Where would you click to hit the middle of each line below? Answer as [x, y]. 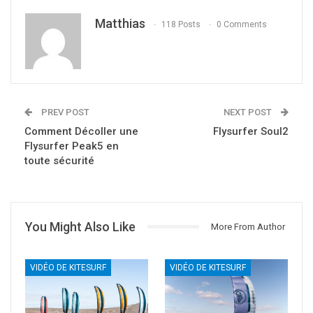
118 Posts [181, 25]
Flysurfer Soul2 [251, 131]
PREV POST [64, 112]
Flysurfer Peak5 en [72, 146]
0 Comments [242, 25]
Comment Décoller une [81, 131]
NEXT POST [249, 112]
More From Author [248, 226]
